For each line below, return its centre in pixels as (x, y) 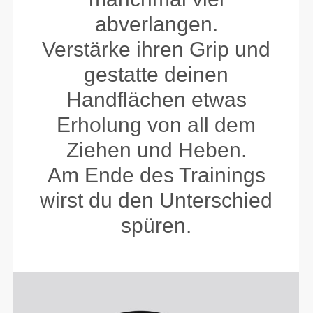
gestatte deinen (156, 74)
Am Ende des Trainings (156, 175)
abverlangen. (156, 24)
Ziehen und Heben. (156, 150)
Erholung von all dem (156, 124)
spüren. (156, 225)
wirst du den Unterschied (156, 200)
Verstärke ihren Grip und (156, 49)
